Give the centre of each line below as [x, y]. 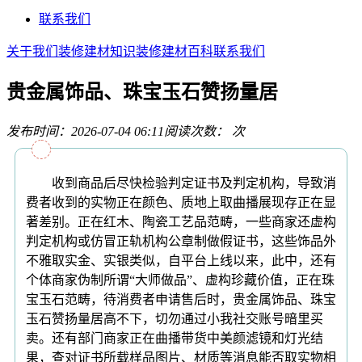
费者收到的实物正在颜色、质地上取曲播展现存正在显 [181, 202]
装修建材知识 [97, 51]
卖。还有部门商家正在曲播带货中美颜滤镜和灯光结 [175, 338]
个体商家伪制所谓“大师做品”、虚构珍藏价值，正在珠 [180, 280]
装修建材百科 [175, 51]
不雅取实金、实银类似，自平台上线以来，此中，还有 [181, 260]
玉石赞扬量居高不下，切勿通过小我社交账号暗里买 [175, 318]
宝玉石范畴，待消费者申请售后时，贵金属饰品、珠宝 [181, 299]
